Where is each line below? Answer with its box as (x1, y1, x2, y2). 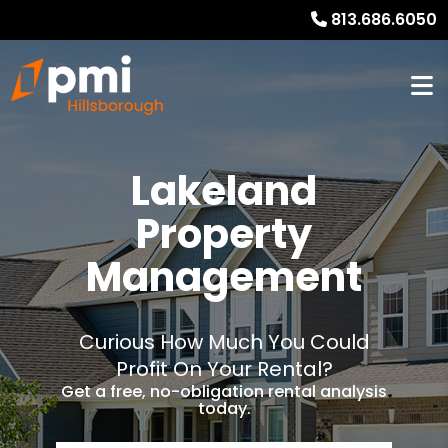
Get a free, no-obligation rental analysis (61, 380, 387, 403)
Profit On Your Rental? (115, 355, 333, 383)
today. (197, 397, 251, 420)
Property (136, 206, 312, 262)
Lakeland (131, 163, 317, 219)
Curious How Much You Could (78, 328, 370, 356)
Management (86, 249, 362, 305)
